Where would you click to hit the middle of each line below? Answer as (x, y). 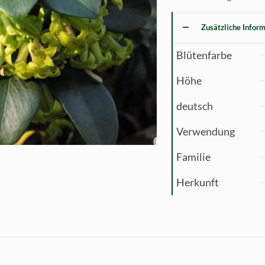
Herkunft (197, 182)
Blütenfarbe (204, 55)
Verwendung (205, 132)
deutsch (194, 106)
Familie (193, 157)
